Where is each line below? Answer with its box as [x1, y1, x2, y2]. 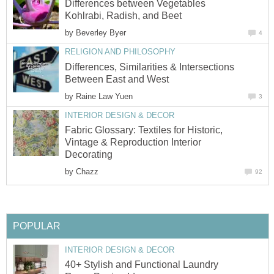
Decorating [65, 149, 113, 160]
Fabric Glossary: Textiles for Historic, [65, 125, 223, 136]
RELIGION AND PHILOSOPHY [65, 47, 176, 57]
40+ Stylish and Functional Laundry [65, 259, 218, 270]
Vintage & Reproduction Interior [65, 137, 201, 148]
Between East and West [65, 73, 169, 84]
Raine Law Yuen [76, 91, 133, 101]
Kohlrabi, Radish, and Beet [65, 10, 182, 21]
